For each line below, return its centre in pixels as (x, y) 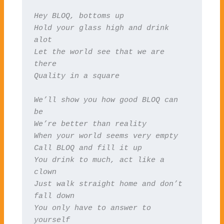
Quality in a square (76, 76)
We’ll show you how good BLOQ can (106, 100)
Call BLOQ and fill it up (88, 148)
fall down (54, 196)
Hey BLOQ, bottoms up (79, 16)
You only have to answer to (92, 208)
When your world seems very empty (106, 136)
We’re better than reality (90, 124)
